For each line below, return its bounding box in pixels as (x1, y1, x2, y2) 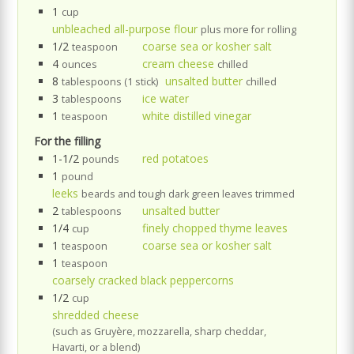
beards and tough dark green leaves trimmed (81, 186, 296, 201)
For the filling (34, 133, 101, 149)
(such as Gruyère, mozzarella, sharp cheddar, (52, 324, 267, 338)
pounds (82, 152, 120, 166)
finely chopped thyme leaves (142, 220, 288, 235)
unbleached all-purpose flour (52, 21, 198, 36)
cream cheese (142, 55, 215, 71)
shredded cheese (52, 307, 140, 322)
